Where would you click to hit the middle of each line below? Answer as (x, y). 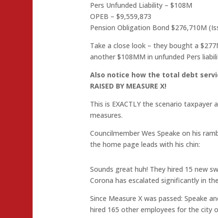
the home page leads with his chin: (145, 145)
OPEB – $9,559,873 (121, 17)
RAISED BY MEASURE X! (128, 86)
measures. (107, 115)
